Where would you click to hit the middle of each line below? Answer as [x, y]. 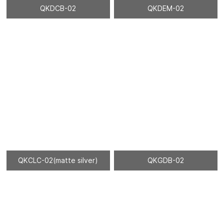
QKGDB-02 [166, 160]
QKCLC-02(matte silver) [58, 160]
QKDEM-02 [166, 8]
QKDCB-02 [58, 8]
